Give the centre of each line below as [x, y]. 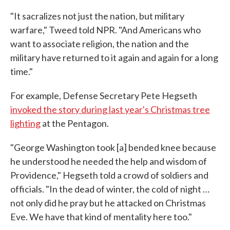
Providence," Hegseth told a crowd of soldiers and [109, 175]
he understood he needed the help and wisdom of [109, 161]
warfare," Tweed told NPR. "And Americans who [106, 30]
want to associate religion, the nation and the [100, 44]
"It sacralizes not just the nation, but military [97, 16]
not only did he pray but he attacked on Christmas [108, 203]
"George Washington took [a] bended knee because [113, 148]
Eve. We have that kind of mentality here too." [101, 217]
